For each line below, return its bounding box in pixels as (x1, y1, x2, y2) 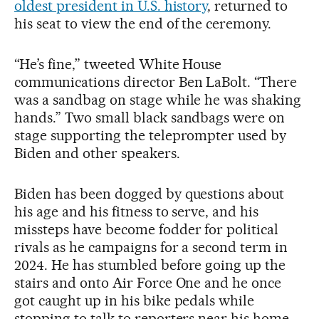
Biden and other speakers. (14, 144, 180, 162)
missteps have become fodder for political (14, 220, 279, 238)
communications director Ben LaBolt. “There (14, 73, 298, 90)
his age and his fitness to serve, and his (14, 202, 259, 220)
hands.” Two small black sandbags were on (14, 108, 286, 126)
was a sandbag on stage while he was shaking (14, 90, 302, 108)
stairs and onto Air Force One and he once (14, 273, 282, 291)
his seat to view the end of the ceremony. (14, 14, 272, 32)
